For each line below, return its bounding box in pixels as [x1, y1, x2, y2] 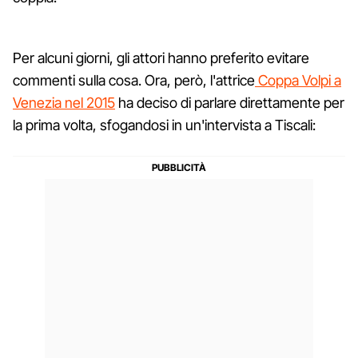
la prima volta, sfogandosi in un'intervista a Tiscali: [13, 116, 316, 133]
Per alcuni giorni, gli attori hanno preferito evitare [13, 49, 309, 66]
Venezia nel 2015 [13, 93, 115, 111]
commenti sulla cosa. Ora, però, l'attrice [13, 71, 255, 89]
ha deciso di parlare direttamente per [115, 93, 344, 111]
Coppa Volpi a [255, 71, 341, 89]
